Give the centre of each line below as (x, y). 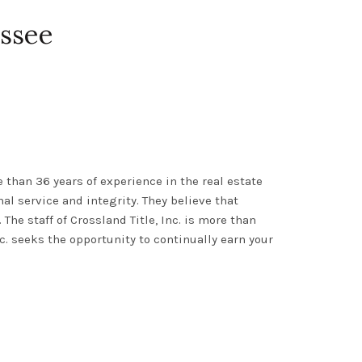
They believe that (190, 200)
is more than (219, 220)
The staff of (38, 220)
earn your (245, 239)
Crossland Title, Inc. (126, 220)
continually (185, 239)
